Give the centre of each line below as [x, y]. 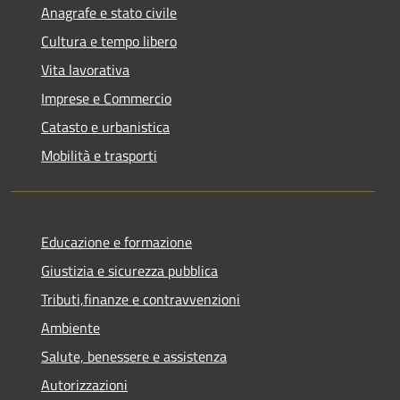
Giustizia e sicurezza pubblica [129, 270]
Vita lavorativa [85, 69]
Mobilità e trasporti [99, 155]
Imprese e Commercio [106, 98]
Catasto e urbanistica [105, 126]
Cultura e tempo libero [109, 41]
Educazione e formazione [117, 242]
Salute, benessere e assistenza [134, 356]
